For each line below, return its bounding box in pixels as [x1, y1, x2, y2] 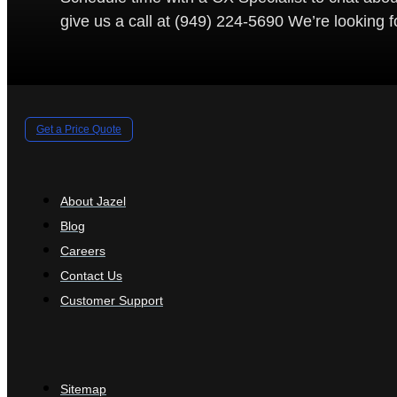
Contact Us [60, 269, 122, 283]
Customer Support [60, 293, 163, 307]
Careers [60, 244, 105, 258]
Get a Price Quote [36, 122, 121, 136]
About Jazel [60, 194, 126, 208]
